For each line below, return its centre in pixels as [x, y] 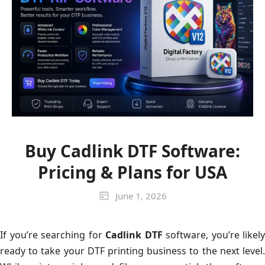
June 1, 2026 [141, 195]
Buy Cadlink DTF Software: [132, 151]
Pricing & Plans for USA [132, 172]
